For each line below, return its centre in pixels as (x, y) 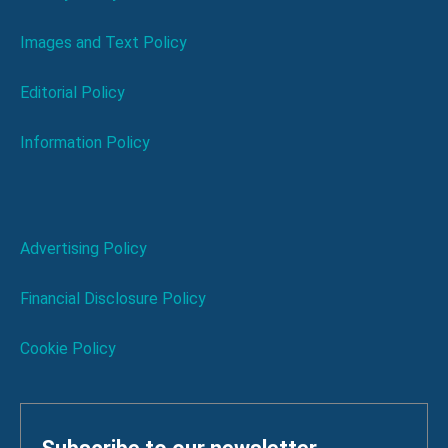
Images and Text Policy (103, 42)
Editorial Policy (72, 92)
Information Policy (85, 142)
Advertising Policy (83, 248)
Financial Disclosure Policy (113, 298)
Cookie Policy (68, 348)
